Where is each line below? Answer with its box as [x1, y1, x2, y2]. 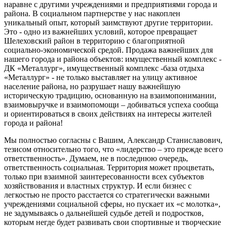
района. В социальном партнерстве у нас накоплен [4, 9, 180, 18]
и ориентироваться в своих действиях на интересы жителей [4, 109, 212, 118]
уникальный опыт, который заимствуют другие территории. [4, 18, 213, 27]
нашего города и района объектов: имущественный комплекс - [4, 54, 221, 63]
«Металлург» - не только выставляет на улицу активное [4, 72, 197, 82]
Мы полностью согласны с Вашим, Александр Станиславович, [4, 135, 222, 144]
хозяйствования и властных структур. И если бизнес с [4, 181, 192, 190]
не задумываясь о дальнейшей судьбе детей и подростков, [4, 208, 204, 217]
